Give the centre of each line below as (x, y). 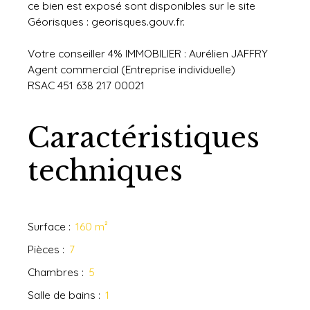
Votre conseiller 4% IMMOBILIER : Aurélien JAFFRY (148, 54)
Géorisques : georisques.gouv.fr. (106, 22)
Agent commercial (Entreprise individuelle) (131, 70)
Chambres (53, 272)
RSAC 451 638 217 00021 (86, 85)
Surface (47, 227)
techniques (105, 171)
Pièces (44, 249)
